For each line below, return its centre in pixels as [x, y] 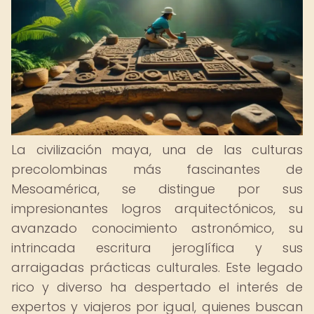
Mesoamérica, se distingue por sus [157, 189]
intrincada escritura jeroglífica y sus [157, 248]
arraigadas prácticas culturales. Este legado [157, 267]
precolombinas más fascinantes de [157, 169]
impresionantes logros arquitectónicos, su [157, 209]
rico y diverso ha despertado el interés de [157, 287]
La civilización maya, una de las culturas [157, 150]
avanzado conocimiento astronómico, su [157, 228]
